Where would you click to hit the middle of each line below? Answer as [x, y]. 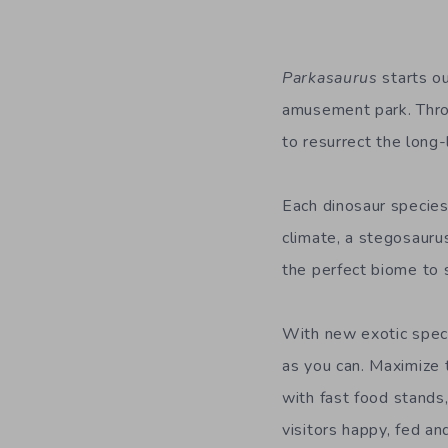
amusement [326, 110]
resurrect [337, 142]
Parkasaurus [330, 78]
